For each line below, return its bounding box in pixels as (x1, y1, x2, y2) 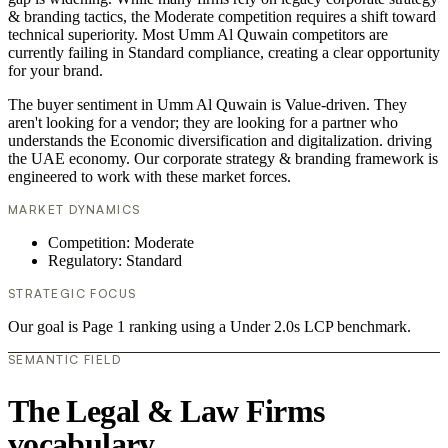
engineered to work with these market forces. (8, 168, 291, 186)
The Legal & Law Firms (8, 392, 325, 429)
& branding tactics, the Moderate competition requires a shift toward (8, 8, 436, 26)
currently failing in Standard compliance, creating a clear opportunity (8, 44, 440, 62)
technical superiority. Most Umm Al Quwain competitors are (8, 26, 388, 44)
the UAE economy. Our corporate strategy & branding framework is (8, 150, 438, 168)
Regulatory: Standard (48, 252, 182, 270)
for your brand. (8, 62, 103, 80)
